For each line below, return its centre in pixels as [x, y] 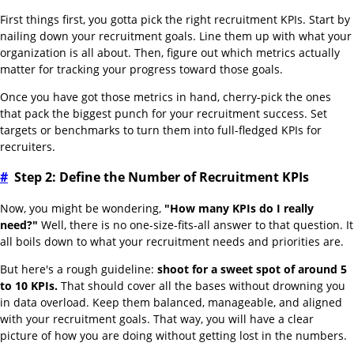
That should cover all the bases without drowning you [201, 286]
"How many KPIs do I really [239, 209]
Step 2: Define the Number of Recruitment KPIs [162, 177]
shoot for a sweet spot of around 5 [252, 269]
